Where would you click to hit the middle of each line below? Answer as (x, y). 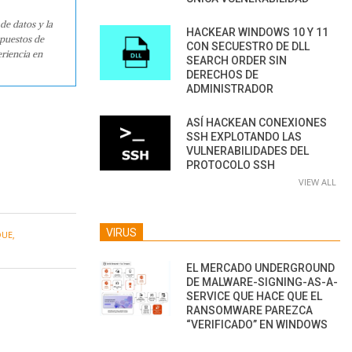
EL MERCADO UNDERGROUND (260, 268)
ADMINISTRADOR (230, 88)
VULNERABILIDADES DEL (247, 150)
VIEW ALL (317, 181)
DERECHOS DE (222, 74)
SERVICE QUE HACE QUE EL (254, 296)
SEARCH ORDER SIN (236, 60)
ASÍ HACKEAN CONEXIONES (257, 122)
